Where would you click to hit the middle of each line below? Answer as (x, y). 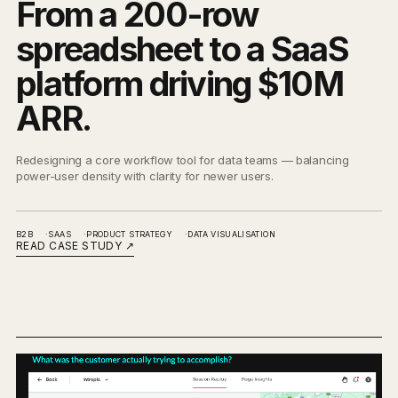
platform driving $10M (180, 84)
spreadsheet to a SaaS (183, 49)
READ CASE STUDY (71, 246)
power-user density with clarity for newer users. (145, 176)
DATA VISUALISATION (231, 235)
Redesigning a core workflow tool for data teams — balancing (183, 160)
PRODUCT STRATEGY (130, 235)
